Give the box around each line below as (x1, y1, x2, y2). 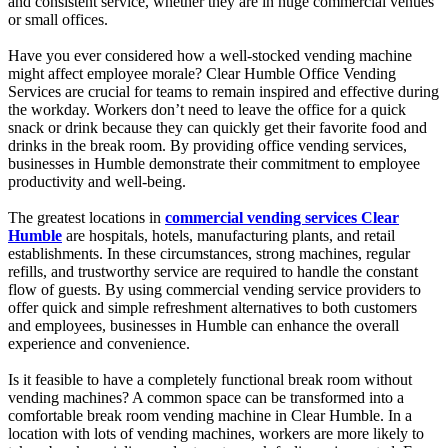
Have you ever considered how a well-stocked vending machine (8, 46, 412, 64)
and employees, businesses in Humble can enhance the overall (8, 316, 399, 334)
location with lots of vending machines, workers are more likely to (8, 424, 424, 442)
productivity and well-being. (8, 172, 186, 190)
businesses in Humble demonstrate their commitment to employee (8, 154, 420, 172)
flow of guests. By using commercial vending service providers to (8, 280, 421, 298)
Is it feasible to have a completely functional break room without (8, 370, 412, 388)
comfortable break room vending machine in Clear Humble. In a (8, 406, 412, 424)
